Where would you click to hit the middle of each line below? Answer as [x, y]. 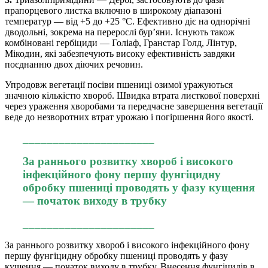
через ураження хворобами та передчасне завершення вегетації [134, 106]
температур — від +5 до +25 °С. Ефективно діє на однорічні [127, 22]
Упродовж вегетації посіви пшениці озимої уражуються [119, 85]
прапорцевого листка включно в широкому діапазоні [113, 11]
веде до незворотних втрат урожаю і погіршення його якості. [129, 117]
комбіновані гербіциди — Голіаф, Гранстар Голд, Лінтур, [121, 43]
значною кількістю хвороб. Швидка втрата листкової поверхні [132, 96]
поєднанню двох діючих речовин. [74, 65]
